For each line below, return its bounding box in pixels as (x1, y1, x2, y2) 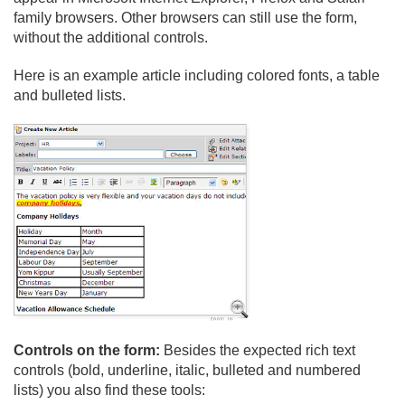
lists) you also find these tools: (14, 381, 205, 398)
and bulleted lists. (14, 88, 126, 103)
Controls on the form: (14, 342, 164, 358)
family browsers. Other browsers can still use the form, (14, 10, 357, 25)
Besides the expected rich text (164, 342, 355, 358)
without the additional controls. (14, 30, 208, 45)
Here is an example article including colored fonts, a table (14, 68, 380, 83)
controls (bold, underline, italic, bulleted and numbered (14, 362, 361, 378)
